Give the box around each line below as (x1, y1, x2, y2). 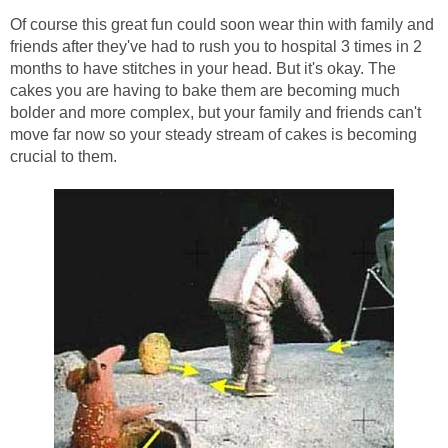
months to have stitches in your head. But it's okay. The (10, 60, 396, 78)
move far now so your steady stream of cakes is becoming (10, 126, 417, 144)
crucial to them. (10, 148, 117, 166)
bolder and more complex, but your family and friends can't (10, 104, 421, 122)
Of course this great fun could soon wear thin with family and (10, 16, 434, 34)
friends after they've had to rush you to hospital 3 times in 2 (10, 38, 422, 56)
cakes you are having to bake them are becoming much (10, 82, 400, 100)
